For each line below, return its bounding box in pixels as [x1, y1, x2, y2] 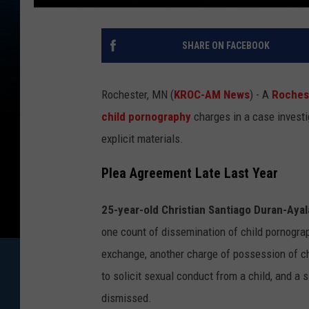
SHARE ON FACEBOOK [181, 39, 270, 51]
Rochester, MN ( [101, 87, 174, 101]
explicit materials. [101, 131, 183, 146]
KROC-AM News [174, 87, 250, 101]
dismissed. [101, 291, 152, 306]
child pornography [101, 109, 194, 123]
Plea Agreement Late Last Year [101, 166, 278, 182]
